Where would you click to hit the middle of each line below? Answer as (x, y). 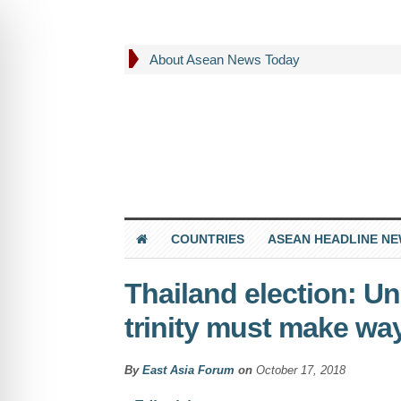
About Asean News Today (224, 60)
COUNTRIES (207, 239)
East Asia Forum (188, 370)
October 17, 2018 (300, 370)
